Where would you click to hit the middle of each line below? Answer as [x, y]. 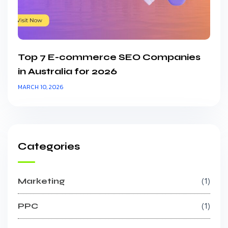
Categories [49, 146]
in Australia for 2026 [67, 71]
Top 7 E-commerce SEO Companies [109, 57]
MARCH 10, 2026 [41, 87]
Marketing [41, 181]
